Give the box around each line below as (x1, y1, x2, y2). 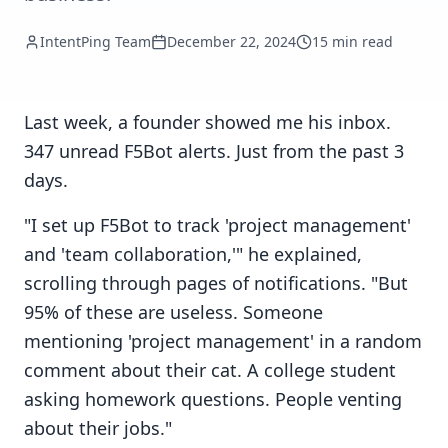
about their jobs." (24, 416, 172, 440)
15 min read (312, 32, 393, 51)
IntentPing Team (40, 32, 151, 51)
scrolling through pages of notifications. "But (24, 271, 408, 295)
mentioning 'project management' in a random (24, 329, 422, 353)
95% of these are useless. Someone (24, 300, 323, 324)
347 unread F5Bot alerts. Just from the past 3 (24, 139, 404, 163)
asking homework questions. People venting (24, 387, 402, 411)
